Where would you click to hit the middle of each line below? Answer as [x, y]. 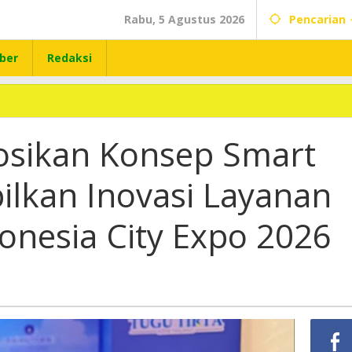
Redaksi [70, 58]
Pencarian [317, 19]
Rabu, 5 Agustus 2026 [184, 19]
